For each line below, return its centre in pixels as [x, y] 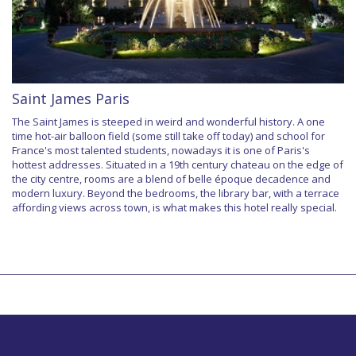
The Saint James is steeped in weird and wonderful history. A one [168, 121]
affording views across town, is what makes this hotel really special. [174, 207]
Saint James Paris [71, 98]
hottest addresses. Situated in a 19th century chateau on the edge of [178, 164]
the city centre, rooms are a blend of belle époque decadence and [171, 178]
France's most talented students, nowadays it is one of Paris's [161, 150]
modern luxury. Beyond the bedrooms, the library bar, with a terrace [176, 193]
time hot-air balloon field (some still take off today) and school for [168, 135]
